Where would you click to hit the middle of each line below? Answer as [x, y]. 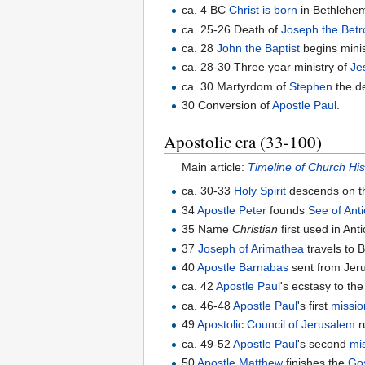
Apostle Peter [232, 210]
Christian [255, 229]
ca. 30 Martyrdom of [236, 86]
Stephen [311, 86]
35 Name [207, 229]
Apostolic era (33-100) [243, 142]
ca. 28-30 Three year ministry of [266, 67]
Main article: [215, 167]
